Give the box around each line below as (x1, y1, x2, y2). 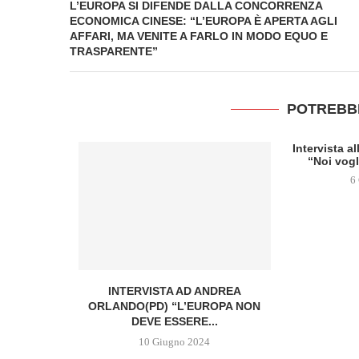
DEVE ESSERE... (131, 314, 218, 328)
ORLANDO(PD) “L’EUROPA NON (88, 299, 261, 313)
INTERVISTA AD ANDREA (107, 284, 241, 297)
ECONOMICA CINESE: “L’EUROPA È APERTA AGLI (70, 14, 337, 27)
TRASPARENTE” (70, 45, 158, 58)
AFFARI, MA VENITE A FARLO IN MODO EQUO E (70, 30, 328, 42)
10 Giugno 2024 (139, 335, 211, 348)
